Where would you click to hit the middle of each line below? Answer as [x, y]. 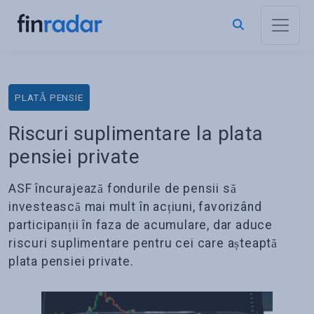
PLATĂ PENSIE [49, 97]
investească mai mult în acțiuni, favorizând [135, 207]
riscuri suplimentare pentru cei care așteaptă [143, 243]
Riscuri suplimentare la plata [136, 134]
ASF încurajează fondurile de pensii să [123, 189]
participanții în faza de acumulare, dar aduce [141, 225]
